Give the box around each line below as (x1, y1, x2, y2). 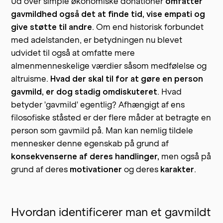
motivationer (68, 164, 124, 174)
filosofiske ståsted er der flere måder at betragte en (11, 112, 212, 122)
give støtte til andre (11, 21, 93, 32)
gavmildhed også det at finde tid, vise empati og (11, 8, 206, 19)
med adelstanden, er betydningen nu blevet (11, 34, 183, 45)
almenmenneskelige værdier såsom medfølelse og (11, 60, 207, 71)
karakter (158, 164, 195, 174)
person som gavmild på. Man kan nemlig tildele (11, 125, 194, 135)
